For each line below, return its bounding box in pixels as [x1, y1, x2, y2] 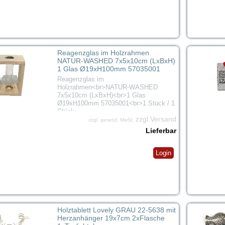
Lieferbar [145, 127, 176, 135]
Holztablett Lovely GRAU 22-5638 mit [57, 205, 176, 214]
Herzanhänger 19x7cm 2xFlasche [57, 213, 165, 222]
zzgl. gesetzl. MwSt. [88, 117, 136, 123]
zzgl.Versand [135, 115, 176, 124]
